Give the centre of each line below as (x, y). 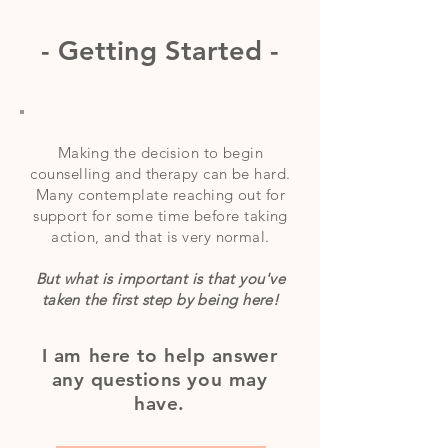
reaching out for (227, 194)
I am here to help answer (159, 355)
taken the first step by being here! (160, 299)
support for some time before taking (160, 215)
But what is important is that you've (160, 278)
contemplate (123, 194)
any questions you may (159, 379)
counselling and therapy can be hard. (160, 173)
